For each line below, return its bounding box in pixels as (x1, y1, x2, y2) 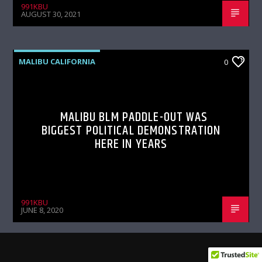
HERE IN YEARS (94, 133, 168, 154)
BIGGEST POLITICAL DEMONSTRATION (41, 120, 221, 141)
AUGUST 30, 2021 (21, 9, 81, 20)
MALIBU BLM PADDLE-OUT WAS (60, 106, 208, 127)
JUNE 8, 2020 (21, 205, 64, 216)
